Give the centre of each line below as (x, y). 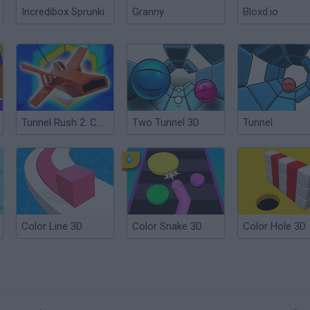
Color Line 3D (52, 226)
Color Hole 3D (274, 226)
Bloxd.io (261, 12)
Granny (148, 12)
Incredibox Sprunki (63, 12)
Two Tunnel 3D (166, 122)
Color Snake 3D (167, 226)
